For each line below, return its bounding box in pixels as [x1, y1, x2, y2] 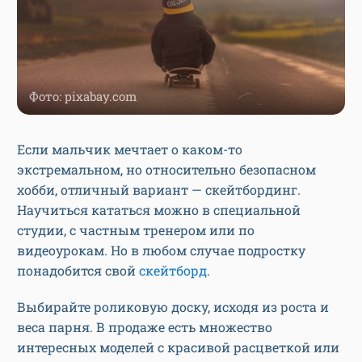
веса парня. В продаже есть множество [17, 318, 272, 336]
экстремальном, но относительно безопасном [17, 161, 316, 179]
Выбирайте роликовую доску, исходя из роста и [17, 298, 329, 316]
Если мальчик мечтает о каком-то [17, 141, 242, 158]
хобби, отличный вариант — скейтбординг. [17, 181, 301, 199]
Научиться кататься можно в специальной [17, 201, 301, 219]
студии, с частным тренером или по [17, 221, 255, 239]
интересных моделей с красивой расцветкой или [17, 339, 339, 356]
